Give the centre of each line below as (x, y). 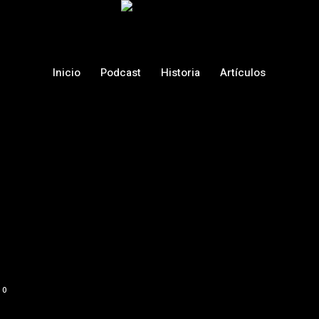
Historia (181, 73)
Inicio (67, 73)
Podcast (121, 73)
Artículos (243, 73)
